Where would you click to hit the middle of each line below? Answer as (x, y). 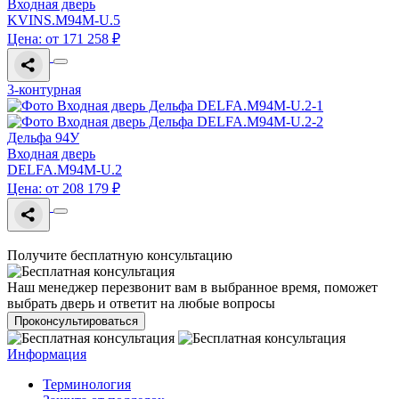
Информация (47, 354)
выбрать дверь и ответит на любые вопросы (141, 304)
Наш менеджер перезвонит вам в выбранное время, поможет (192, 288)
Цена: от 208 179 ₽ (64, 189)
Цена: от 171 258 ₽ (64, 39)
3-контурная (44, 90)
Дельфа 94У (43, 138)
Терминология (87, 385)
